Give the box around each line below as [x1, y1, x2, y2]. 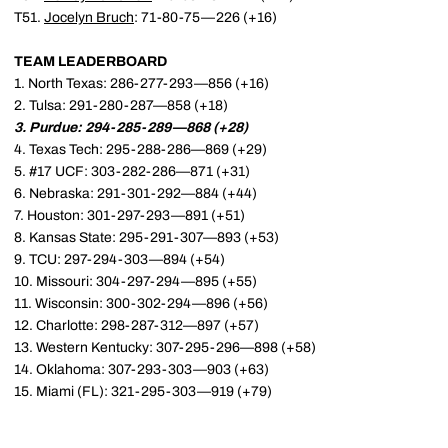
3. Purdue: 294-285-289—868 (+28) [14, 119, 248, 135]
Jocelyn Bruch [44, 9, 134, 25]
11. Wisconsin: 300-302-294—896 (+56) [14, 295, 268, 311]
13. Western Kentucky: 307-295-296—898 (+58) [14, 339, 316, 355]
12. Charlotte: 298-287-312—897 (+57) [14, 317, 259, 333]
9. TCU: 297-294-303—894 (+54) [14, 251, 225, 267]
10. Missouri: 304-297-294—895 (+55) [14, 273, 257, 289]
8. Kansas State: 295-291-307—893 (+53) [14, 229, 279, 245]
